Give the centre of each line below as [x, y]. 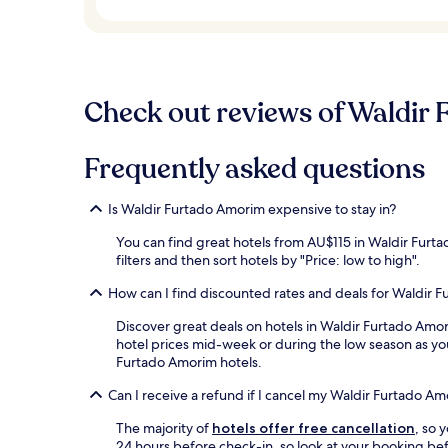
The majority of [164, 428]
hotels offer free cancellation [313, 428]
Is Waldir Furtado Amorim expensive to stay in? [252, 209]
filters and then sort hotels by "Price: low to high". [268, 260]
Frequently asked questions [254, 169]
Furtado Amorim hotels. [189, 362]
